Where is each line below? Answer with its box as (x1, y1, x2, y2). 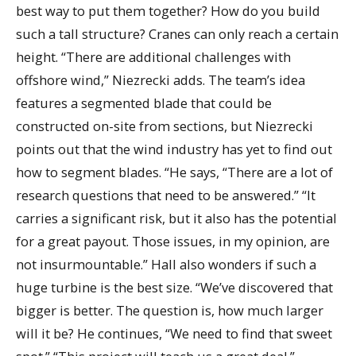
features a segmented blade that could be (16, 94, 272, 113)
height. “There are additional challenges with (16, 48, 291, 67)
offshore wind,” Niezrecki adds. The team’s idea (16, 71, 305, 90)
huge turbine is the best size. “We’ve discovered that (16, 278, 333, 297)
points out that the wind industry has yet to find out (16, 140, 332, 159)
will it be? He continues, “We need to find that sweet (16, 324, 332, 343)
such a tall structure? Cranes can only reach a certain (16, 25, 339, 44)
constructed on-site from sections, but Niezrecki (16, 117, 313, 136)
